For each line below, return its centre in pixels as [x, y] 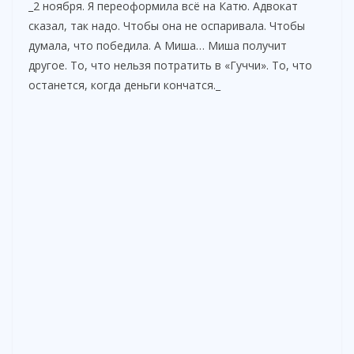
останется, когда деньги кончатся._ [124, 85]
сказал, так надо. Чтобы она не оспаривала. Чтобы [167, 25]
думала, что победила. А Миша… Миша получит [158, 45]
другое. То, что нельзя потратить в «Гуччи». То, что [170, 65]
